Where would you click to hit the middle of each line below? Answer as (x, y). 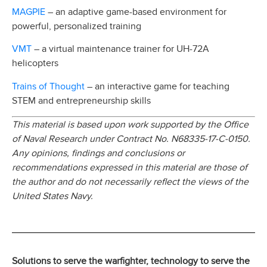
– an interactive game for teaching (157, 86)
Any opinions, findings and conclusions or (98, 153)
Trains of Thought (48, 86)
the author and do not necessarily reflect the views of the (130, 181)
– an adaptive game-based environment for (136, 12)
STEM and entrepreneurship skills (81, 100)
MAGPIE (29, 11)
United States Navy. (52, 196)
